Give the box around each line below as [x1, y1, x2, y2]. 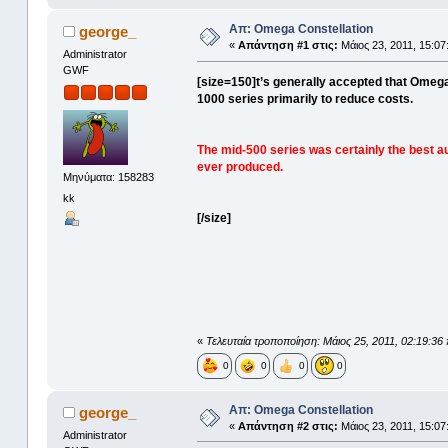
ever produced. [196, 160, 283, 175]
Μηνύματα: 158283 [62, 171, 154, 184]
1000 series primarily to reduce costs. [196, 92, 413, 107]
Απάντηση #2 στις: [237, 419, 338, 432]
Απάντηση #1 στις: [237, 39, 338, 52]
